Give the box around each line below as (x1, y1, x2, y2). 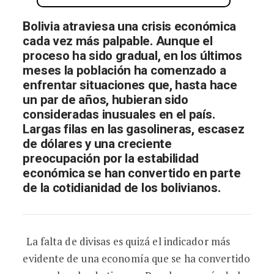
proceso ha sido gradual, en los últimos (23, 46, 242, 65)
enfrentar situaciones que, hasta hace (23, 76, 237, 95)
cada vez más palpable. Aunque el (23, 32, 213, 51)
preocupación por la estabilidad (23, 149, 199, 168)
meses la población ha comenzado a (23, 61, 226, 80)
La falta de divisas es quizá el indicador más (26, 234, 231, 248)
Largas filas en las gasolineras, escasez (23, 120, 245, 139)
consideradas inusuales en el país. (23, 105, 215, 124)
